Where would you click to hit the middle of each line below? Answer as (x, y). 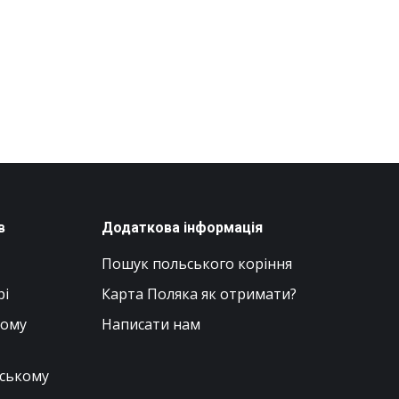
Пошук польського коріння (196, 263)
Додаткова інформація (182, 227)
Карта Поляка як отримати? (199, 293)
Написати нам (151, 324)
